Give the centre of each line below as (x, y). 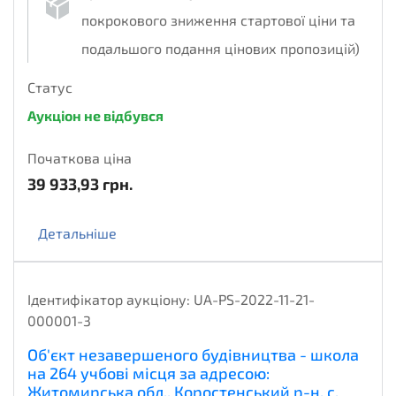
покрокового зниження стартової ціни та (218, 20)
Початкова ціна (80, 158)
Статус (50, 88)
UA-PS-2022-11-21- (254, 300)
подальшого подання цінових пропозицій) (221, 49)
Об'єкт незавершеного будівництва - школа (193, 355)
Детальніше (77, 233)
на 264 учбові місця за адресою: (148, 373)
